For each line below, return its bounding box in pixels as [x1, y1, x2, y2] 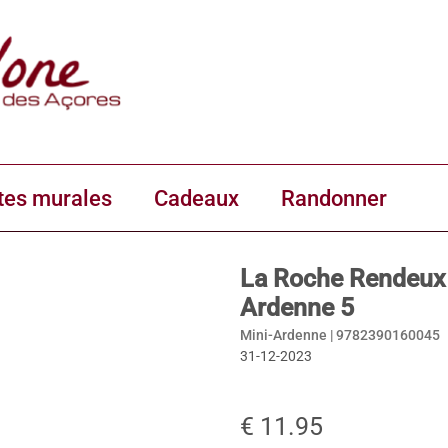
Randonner [281, 185, 387, 211]
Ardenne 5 [240, 293, 354, 322]
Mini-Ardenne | [240, 327, 336, 343]
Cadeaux [154, 185, 239, 211]
